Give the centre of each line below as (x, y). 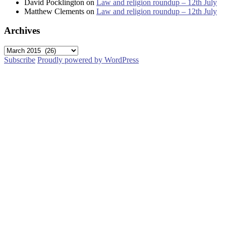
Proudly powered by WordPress (88, 60)
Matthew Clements (54, 11)
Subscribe (20, 60)
